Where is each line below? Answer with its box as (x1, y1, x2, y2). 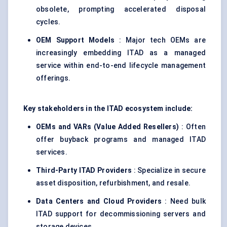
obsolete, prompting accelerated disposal (36, 5, 206, 14)
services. (36, 148, 67, 157)
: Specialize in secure (131, 166, 206, 175)
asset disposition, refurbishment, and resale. (36, 179, 191, 187)
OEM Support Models (36, 36, 115, 45)
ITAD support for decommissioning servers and (36, 210, 206, 218)
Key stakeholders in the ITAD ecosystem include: (23, 104, 193, 113)
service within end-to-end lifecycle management (36, 61, 206, 70)
